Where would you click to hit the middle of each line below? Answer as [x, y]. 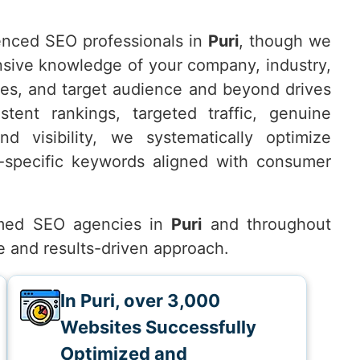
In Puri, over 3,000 [140, 301]
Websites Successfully [158, 327]
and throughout [267, 224]
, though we [284, 41]
